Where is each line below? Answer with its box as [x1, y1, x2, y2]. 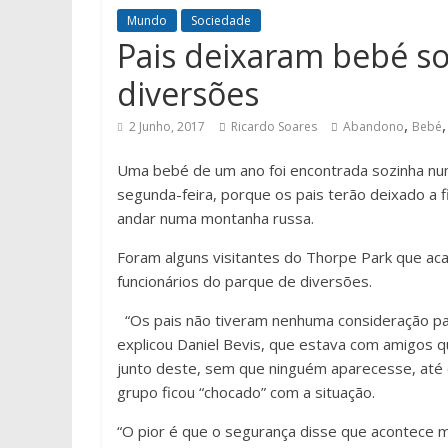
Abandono [343, 118, 404, 135]
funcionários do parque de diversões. [117, 271, 372, 291]
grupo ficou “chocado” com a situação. [117, 382, 375, 402]
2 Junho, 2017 [129, 118, 205, 135]
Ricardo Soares [231, 118, 317, 135]
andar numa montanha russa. [117, 208, 314, 228]
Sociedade [191, 12, 251, 29]
